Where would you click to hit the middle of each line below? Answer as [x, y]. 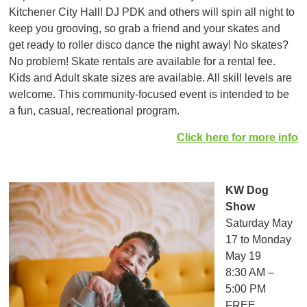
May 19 [244, 256]
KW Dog [247, 190]
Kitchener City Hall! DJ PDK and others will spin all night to [152, 12]
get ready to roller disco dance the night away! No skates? [149, 45]
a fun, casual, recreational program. [95, 111]
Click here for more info [237, 137]
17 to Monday [259, 239]
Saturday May [259, 223]
